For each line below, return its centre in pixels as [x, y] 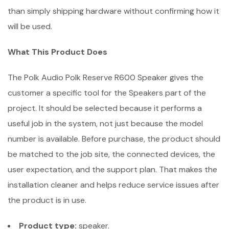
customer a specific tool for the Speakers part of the [107, 93]
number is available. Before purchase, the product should [114, 139]
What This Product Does [58, 52]
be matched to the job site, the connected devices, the [111, 154]
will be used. [30, 26]
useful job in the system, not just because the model [105, 123]
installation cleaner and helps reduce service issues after [113, 185]
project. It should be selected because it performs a [105, 108]
